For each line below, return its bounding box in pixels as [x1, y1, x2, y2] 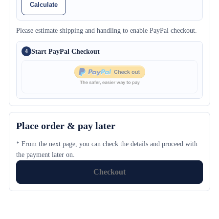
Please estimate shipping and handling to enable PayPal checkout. [16, 27, 197, 34]
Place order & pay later [16, 120, 115, 131]
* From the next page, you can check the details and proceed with [16, 140, 197, 148]
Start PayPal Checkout [31, 47, 100, 55]
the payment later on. [16, 151, 75, 158]
